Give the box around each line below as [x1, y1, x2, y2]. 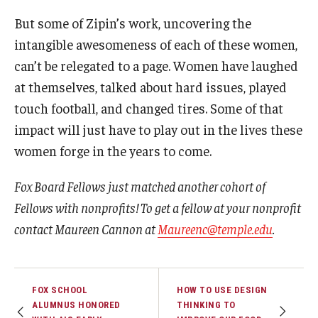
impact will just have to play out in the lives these [14, 120, 302, 138]
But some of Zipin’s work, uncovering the [14, 13, 251, 31]
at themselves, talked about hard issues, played [14, 77, 287, 95]
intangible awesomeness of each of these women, [14, 35, 297, 53]
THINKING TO [177, 299, 236, 310]
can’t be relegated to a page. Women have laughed [14, 56, 298, 74]
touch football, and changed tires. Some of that [14, 99, 283, 116]
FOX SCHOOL [32, 284, 87, 295]
